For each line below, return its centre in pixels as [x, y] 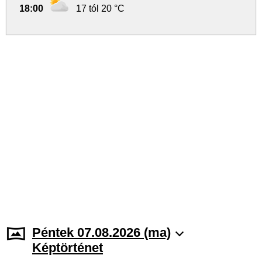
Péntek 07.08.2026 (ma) [101, 232]
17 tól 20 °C [100, 8]
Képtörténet [68, 248]
